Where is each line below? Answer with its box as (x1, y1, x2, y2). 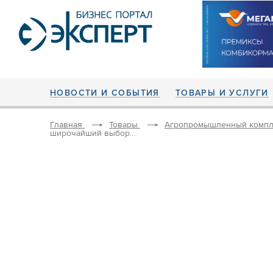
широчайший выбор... (50, 128, 135, 139)
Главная (50, 119, 82, 130)
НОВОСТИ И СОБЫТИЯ (50, 88, 160, 98)
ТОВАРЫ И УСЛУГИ (175, 88, 269, 98)
